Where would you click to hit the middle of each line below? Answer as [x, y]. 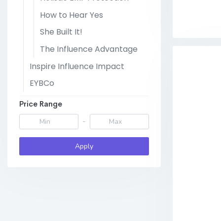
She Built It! [61, 32]
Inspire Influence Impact [77, 66]
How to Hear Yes [72, 15]
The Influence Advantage [89, 49]
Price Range [41, 104]
